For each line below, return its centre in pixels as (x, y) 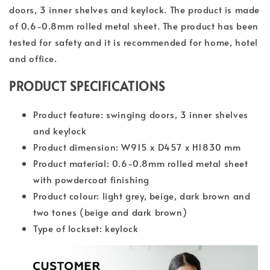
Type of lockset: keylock (86, 228)
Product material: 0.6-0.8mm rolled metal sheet (141, 163)
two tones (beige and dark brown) (110, 212)
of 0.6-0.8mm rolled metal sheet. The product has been (134, 26)
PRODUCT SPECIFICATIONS (87, 86)
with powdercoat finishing (92, 180)
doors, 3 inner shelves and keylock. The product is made (135, 10)
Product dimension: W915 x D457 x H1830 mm (137, 147)
